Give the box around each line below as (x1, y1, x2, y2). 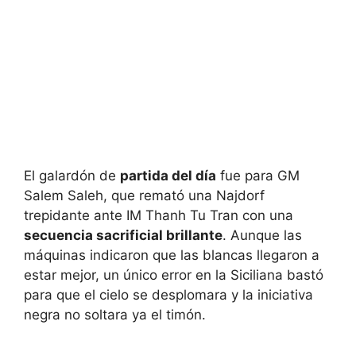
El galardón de (24, 167, 120, 184)
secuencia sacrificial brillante (24, 226, 222, 243)
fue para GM (216, 167, 300, 184)
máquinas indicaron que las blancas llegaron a (24, 246, 319, 263)
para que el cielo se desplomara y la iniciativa (24, 286, 313, 303)
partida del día (120, 167, 216, 184)
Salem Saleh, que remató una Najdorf (24, 187, 265, 203)
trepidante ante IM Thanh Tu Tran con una (24, 207, 293, 223)
